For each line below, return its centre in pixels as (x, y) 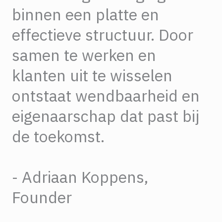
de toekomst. (58, 136)
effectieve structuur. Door (103, 35)
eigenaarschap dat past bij (106, 116)
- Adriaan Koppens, (80, 177)
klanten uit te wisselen (92, 75)
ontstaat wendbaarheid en (106, 96)
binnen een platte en (85, 14)
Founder (42, 197)
